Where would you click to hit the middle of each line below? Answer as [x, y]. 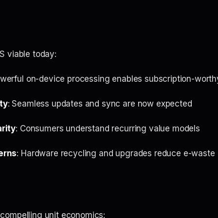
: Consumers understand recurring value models [108, 128]
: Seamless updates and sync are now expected [100, 104]
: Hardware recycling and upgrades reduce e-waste [116, 153]
